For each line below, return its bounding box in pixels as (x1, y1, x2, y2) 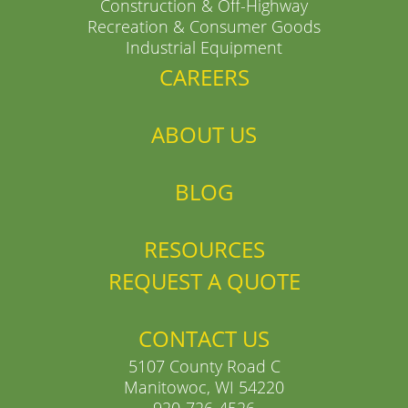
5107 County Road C (127, 355, 280, 378)
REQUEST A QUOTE (107, 266, 301, 297)
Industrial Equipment (126, 36, 282, 59)
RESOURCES (143, 234, 265, 265)
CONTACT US (138, 323, 270, 354)
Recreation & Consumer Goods (87, 15, 321, 38)
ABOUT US (151, 119, 257, 150)
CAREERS (158, 62, 250, 93)
